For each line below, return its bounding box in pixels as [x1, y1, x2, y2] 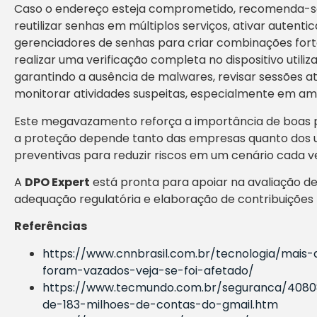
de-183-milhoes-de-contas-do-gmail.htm [42, 296, 278, 313]
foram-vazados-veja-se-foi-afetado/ [42, 262, 254, 279]
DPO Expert [25, 174, 90, 191]
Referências [14, 218, 87, 235]
